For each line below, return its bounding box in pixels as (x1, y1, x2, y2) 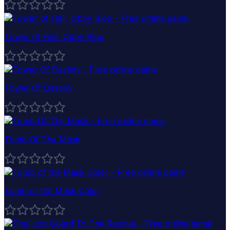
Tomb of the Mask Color (4, 185, 100, 196)
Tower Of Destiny (4, 82, 72, 93)
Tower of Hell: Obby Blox (4, 31, 104, 42)
